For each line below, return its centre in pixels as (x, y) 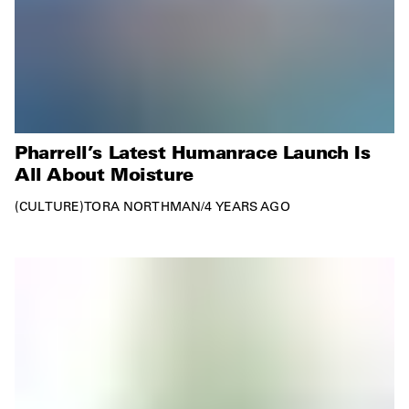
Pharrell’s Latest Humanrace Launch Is (193, 151)
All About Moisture (104, 173)
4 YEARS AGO (247, 206)
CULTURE (50, 206)
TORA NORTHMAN (143, 206)
